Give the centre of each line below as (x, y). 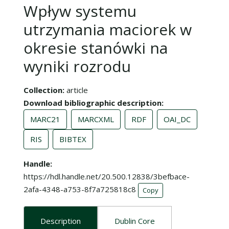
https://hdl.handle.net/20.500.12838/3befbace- (107, 176)
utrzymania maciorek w (108, 29)
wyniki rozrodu (77, 66)
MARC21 (45, 119)
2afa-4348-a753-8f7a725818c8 (80, 189)
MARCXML (96, 119)
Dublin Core (135, 221)
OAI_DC (177, 119)
